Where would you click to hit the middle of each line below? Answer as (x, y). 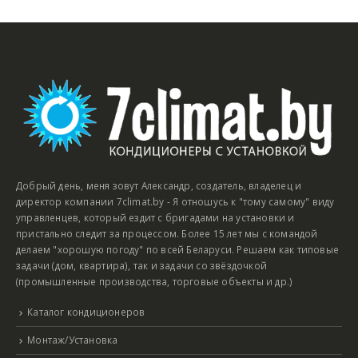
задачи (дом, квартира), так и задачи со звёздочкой (141, 266)
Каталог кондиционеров (86, 312)
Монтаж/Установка (73, 340)
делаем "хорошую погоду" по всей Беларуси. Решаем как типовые (177, 250)
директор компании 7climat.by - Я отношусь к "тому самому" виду (175, 202)
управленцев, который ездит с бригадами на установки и (155, 218)
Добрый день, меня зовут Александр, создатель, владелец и (159, 186)
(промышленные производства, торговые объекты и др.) (155, 282)
